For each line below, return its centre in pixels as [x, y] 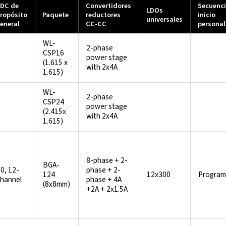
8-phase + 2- [107, 161]
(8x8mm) [57, 184]
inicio [207, 15]
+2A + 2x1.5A [107, 189]
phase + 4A [104, 180]
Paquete [56, 15]
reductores [103, 15]
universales [165, 20]
